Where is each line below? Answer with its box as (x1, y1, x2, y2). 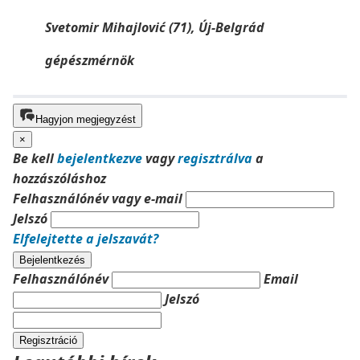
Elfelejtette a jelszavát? (13, 230, 158, 247)
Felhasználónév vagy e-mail (13, 190, 182, 207)
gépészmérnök (45, 51, 134, 69)
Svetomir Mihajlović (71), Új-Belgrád (45, 18, 264, 36)
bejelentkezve (57, 149, 142, 167)
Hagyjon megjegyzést (35, 113, 136, 125)
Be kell (13, 149, 57, 167)
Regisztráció (19, 334, 77, 346)
